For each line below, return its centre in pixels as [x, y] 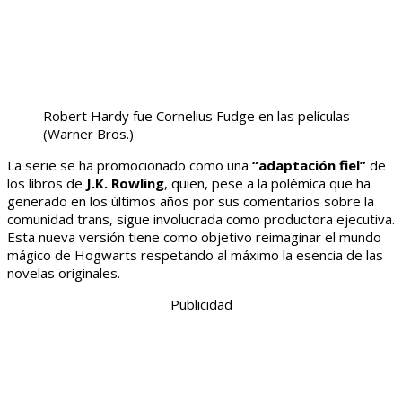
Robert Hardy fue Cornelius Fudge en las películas [197, 116]
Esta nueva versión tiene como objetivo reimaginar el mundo [194, 237]
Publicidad [201, 305]
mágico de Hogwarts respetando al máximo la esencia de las [195, 255]
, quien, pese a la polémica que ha [267, 184]
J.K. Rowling [125, 184]
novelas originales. [64, 273]
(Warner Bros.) [88, 134]
